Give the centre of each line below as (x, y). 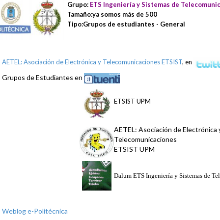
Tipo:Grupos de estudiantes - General (126, 24)
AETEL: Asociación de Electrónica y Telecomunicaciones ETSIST (92, 62)
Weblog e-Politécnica (35, 211)
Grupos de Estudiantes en (43, 78)
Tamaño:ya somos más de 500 (112, 14)
